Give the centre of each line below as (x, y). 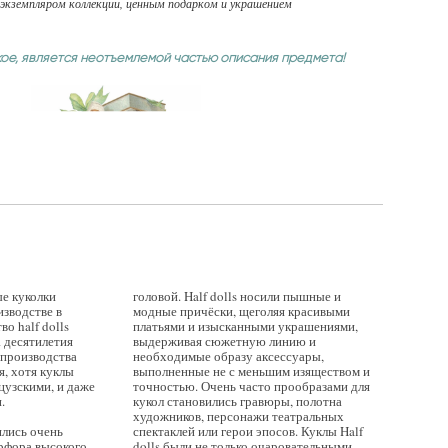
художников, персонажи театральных (238, 415)
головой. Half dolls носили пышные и (236, 295)
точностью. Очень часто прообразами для (251, 385)
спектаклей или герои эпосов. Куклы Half (247, 430)
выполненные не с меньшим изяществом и (251, 370)
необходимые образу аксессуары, (228, 355)
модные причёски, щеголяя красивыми (241, 310)
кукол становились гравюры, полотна (237, 400)
